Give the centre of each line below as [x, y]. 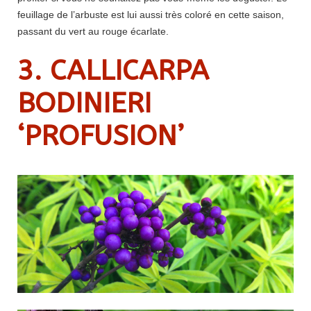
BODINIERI [84, 103]
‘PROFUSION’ [101, 135]
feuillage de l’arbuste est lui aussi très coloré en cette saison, [151, 14]
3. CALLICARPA [113, 70]
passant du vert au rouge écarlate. [93, 31]
